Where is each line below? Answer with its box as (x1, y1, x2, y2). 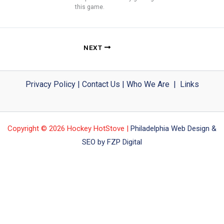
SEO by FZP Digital (82, 137, 142, 146)
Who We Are (126, 79, 169, 89)
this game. (75, 3, 104, 10)
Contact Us (81, 79, 120, 89)
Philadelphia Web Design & (130, 123, 216, 133)
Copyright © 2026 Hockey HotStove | (7, 123, 128, 133)
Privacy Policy (25, 79, 75, 89)
